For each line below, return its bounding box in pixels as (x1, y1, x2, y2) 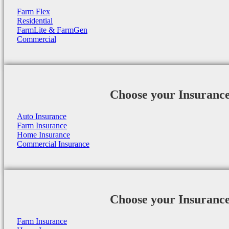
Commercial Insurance (17, 140, 89, 148)
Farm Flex (17, 7, 50, 16)
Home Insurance (17, 130, 70, 139)
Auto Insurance (17, 112, 66, 121)
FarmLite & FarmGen (17, 26, 87, 35)
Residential (17, 16, 53, 26)
